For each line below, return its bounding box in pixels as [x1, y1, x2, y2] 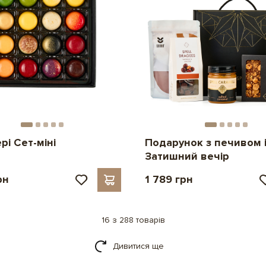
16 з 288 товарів [101, 214, 165, 225]
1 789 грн [144, 172, 193, 186]
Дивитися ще [113, 240, 164, 251]
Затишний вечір [144, 149, 229, 163]
